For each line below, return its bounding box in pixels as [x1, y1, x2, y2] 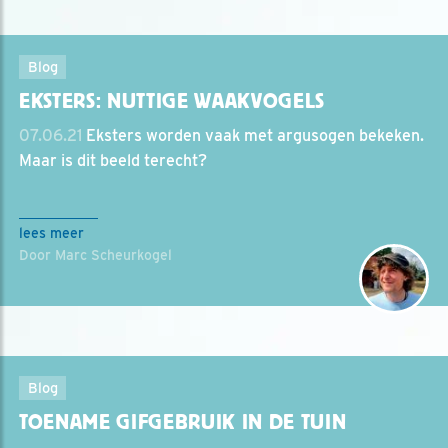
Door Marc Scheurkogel [19, 247, 172, 263]
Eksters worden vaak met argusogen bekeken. [82, 126, 424, 145]
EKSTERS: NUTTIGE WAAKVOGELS [19, 89, 326, 113]
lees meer [19, 225, 84, 241]
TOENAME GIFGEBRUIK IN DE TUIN [19, 410, 347, 434]
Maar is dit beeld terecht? [19, 151, 207, 170]
